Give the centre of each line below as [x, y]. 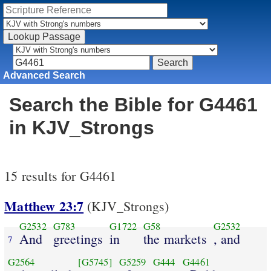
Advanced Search [44, 75]
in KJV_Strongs [82, 128]
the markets [175, 238]
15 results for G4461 [60, 176]
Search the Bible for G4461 [133, 105]
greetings [78, 238]
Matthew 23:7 [44, 206]
